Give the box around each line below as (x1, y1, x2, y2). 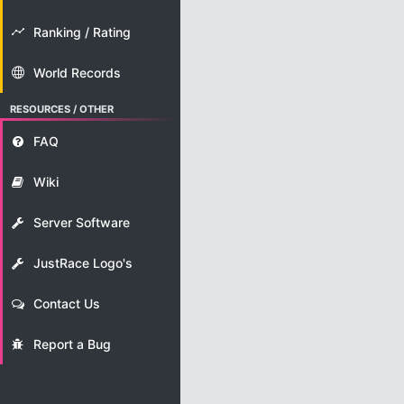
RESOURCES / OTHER (10, 103, 115, 116)
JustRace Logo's (32, 254, 133, 271)
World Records (32, 65, 121, 81)
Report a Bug (32, 335, 111, 352)
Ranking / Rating (32, 24, 131, 41)
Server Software (32, 214, 130, 230)
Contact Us (32, 295, 100, 311)
